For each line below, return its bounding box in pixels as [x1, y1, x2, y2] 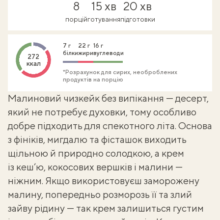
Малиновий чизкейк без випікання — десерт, [8, 92, 209, 104]
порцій [65, 15, 87, 23]
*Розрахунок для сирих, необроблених [63, 69, 177, 76]
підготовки [120, 15, 155, 23]
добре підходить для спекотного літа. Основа [8, 120, 212, 131]
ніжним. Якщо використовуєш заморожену [8, 175, 199, 186]
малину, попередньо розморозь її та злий [8, 189, 192, 200]
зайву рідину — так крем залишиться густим [8, 202, 204, 214]
